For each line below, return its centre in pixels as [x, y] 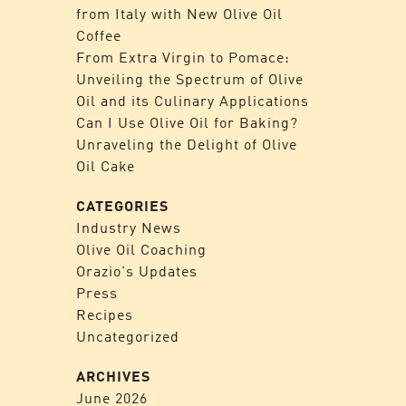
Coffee [98, 35]
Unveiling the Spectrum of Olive [189, 79]
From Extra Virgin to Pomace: [183, 57]
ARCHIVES [113, 376]
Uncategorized [127, 336]
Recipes [104, 314]
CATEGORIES [122, 206]
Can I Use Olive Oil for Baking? [187, 122]
